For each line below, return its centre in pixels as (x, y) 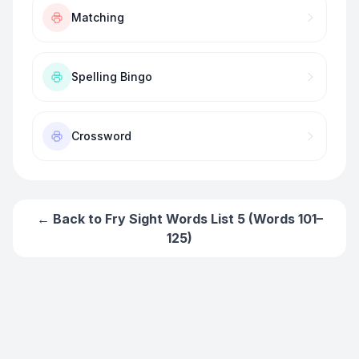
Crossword (101, 136)
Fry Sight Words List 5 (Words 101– (214, 219)
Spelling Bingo (112, 77)
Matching (98, 17)
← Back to (71, 219)
